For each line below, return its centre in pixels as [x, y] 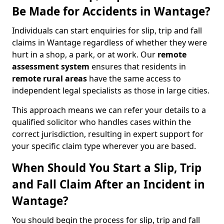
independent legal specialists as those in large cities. [111, 90]
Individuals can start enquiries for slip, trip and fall [107, 30]
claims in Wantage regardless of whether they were [109, 42]
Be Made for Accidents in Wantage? [111, 11]
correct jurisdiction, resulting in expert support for [108, 134]
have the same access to [134, 78]
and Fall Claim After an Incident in [108, 184]
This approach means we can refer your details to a [109, 110]
